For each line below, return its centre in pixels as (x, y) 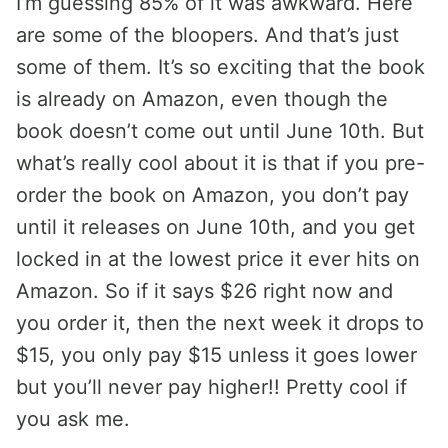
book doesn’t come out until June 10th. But (220, 131)
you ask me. (73, 419)
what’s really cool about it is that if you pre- (220, 163)
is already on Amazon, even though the (202, 99)
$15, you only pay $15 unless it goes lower (216, 355)
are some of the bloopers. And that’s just (207, 35)
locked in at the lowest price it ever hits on (218, 259)
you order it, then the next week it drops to (220, 323)
